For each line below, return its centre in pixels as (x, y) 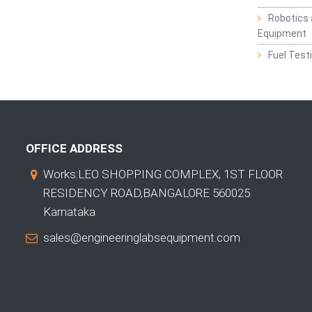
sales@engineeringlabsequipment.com (142, 237)
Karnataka (69, 211)
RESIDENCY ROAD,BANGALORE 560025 (147, 193)
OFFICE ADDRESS (74, 148)
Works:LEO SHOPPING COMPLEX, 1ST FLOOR (163, 174)
